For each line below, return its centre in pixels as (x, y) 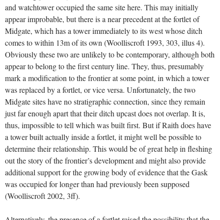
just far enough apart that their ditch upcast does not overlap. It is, (105, 113)
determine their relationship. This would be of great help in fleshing (109, 149)
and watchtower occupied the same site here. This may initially (102, 7)
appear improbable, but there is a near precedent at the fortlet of (102, 19)
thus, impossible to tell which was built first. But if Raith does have (108, 125)
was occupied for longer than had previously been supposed (97, 184)
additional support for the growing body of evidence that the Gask (106, 172)
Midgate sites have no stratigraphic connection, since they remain (105, 102)
